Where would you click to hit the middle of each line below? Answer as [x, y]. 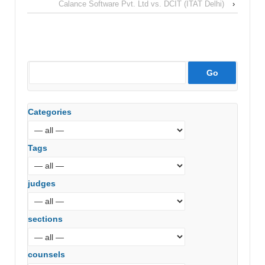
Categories [50, 112]
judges [42, 183]
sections [45, 219]
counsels [46, 255]
